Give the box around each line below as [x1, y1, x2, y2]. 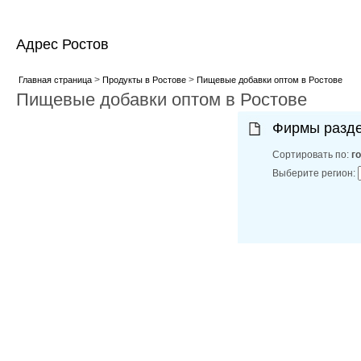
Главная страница [18, 75, 92, 85]
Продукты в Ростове [102, 75, 186, 85]
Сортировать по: [272, 149, 352, 160]
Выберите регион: [272, 168, 359, 179]
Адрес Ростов [16, 36, 109, 52]
